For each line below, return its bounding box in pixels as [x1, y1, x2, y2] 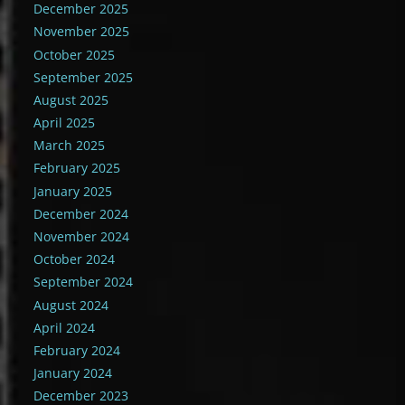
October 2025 [33, 45, 116, 63]
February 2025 [33, 159, 121, 177]
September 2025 [33, 68, 134, 86]
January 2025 [33, 182, 113, 200]
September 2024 [33, 273, 134, 291]
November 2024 [33, 228, 130, 246]
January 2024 [33, 364, 113, 382]
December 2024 [33, 204, 129, 222]
